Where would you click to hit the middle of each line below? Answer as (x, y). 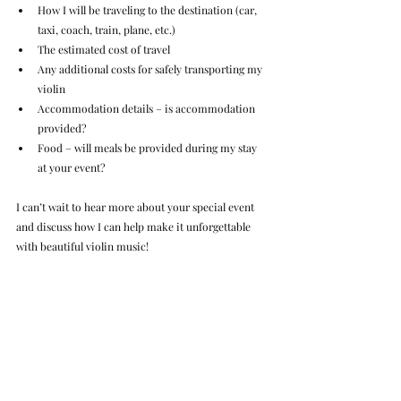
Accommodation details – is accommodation (148, 109)
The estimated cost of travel (104, 50)
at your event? (72, 168)
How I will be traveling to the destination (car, (149, 10)
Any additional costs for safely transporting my (151, 69)
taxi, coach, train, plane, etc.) (107, 30)
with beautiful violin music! (82, 247)
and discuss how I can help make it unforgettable (135, 227)
